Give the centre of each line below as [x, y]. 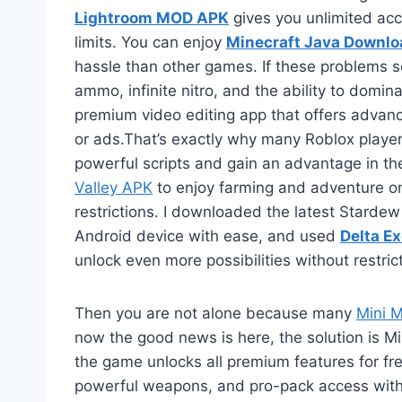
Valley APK [114, 187]
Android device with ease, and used [207, 236]
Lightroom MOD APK [152, 17]
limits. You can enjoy [150, 42]
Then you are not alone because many [215, 313]
